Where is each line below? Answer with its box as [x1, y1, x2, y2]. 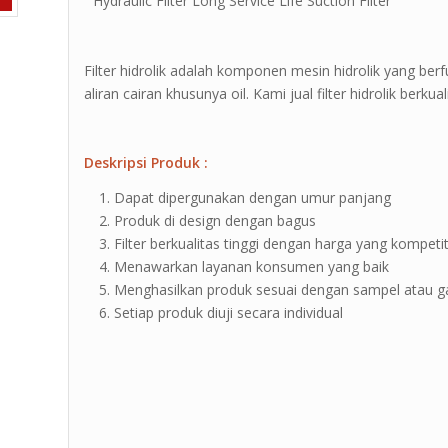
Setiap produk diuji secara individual [114, 303, 344, 323]
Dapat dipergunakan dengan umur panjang [114, 188, 392, 208]
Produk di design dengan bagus [114, 211, 317, 231]
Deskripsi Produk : [84, 153, 209, 173]
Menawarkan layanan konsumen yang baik [114, 257, 390, 277]
